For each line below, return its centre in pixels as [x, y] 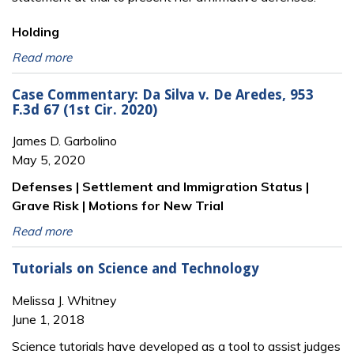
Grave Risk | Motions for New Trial [118, 206]
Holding [36, 32]
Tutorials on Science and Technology [135, 269]
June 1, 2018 [48, 319]
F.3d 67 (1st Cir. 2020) [85, 109]
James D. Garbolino [64, 141]
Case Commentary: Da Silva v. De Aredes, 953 [163, 94]
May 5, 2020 [49, 160]
